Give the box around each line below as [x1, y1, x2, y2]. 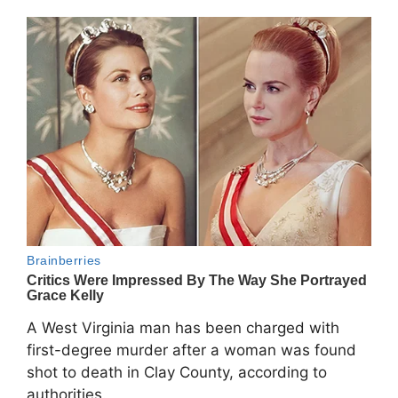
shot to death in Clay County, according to [27, 363, 327, 382]
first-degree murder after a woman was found [27, 341, 356, 360]
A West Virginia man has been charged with [27, 319, 339, 338]
